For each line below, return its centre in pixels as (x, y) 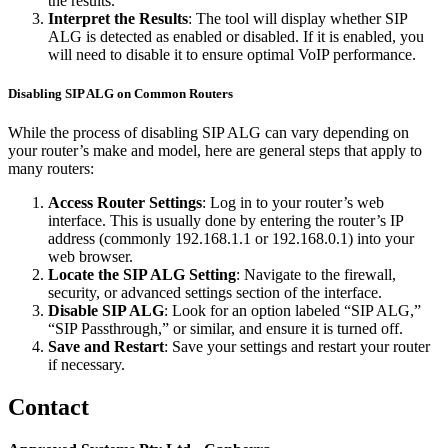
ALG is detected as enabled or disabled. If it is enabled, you (236, 36)
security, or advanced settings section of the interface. (215, 293)
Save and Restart (106, 347)
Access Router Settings (125, 203)
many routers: (51, 169)
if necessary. (86, 365)
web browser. (90, 257)
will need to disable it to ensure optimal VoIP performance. (232, 54)
